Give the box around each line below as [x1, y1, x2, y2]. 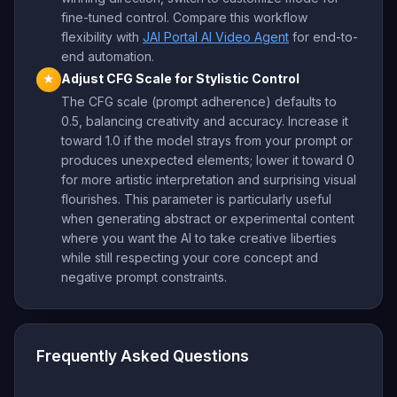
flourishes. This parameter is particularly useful [61, 191, 331, 206]
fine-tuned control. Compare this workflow [61, 9, 307, 25]
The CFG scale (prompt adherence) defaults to [61, 93, 337, 109]
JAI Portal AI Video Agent [143, 28, 289, 44]
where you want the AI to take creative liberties [61, 230, 337, 245]
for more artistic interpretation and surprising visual [61, 171, 356, 187]
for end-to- [289, 28, 358, 44]
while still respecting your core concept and [61, 249, 318, 265]
